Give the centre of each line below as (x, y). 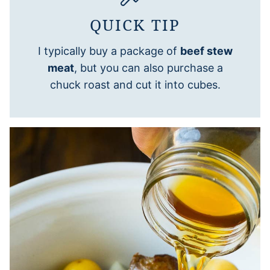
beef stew (206, 51)
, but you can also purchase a (148, 67)
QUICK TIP (135, 24)
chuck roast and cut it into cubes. (135, 84)
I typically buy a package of (109, 51)
